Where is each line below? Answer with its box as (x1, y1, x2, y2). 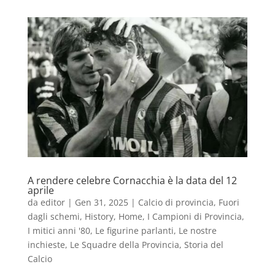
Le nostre (178, 225, 217, 237)
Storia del (184, 239, 223, 251)
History (84, 211, 114, 223)
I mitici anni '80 (27, 225, 90, 237)
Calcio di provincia (137, 196, 214, 209)
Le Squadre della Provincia (69, 239, 179, 251)
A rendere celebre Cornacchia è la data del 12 (27, 174, 237, 188)
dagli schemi (27, 211, 80, 223)
